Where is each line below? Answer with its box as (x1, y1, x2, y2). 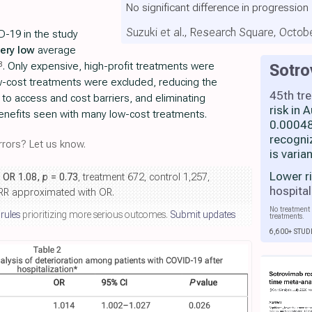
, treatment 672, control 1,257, (78, 171, 210, 183)
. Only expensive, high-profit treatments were (2, 60, 214, 72)
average (35, 44, 76, 56)
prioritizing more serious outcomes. (20, 209, 170, 220)
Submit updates (170, 209, 235, 220)
